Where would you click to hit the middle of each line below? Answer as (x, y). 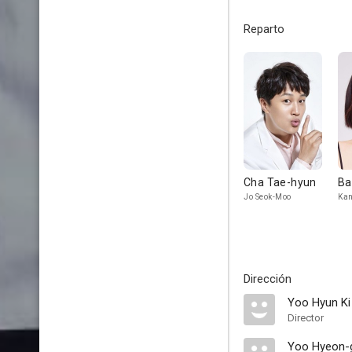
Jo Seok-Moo (268, 197)
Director (306, 318)
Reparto (264, 29)
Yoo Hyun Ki (319, 302)
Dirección (268, 279)
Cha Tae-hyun (280, 182)
